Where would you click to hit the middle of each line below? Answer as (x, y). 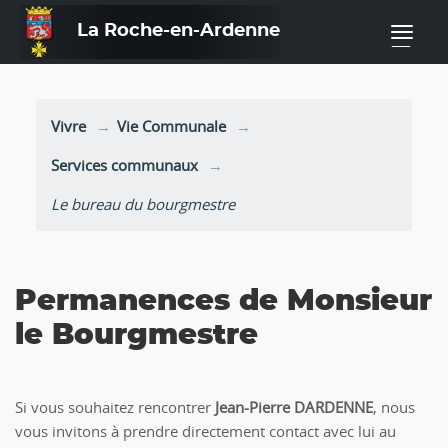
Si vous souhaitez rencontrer (113, 407)
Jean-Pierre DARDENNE (292, 407)
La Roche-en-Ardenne (178, 31)
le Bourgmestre (136, 335)
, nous (394, 407)
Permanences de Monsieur (223, 301)
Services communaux (124, 165)
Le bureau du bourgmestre (142, 204)
